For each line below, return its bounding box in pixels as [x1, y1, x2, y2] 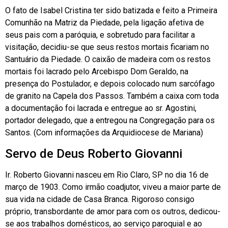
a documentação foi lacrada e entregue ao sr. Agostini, [5, 103, 196, 113]
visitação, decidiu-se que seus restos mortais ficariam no [5, 42, 209, 52]
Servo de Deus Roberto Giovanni [5, 146, 182, 161]
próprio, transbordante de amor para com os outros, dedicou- [5, 206, 220, 216]
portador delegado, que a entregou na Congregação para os [5, 116, 215, 126]
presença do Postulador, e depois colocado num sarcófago [5, 79, 215, 89]
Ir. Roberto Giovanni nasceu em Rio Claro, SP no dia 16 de [5, 169, 209, 180]
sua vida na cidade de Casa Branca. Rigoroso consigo [5, 194, 194, 204]
